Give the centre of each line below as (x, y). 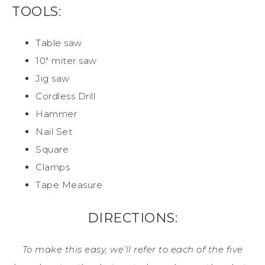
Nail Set (54, 131)
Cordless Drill (65, 96)
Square (52, 149)
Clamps (53, 167)
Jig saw (53, 78)
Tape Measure (69, 185)
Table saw (59, 43)
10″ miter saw (66, 60)
